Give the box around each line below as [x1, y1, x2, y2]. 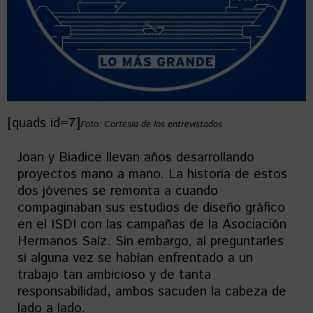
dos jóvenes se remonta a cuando [17, 182, 218, 201]
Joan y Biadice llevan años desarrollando [17, 148, 254, 168]
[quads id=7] [7, 114, 80, 133]
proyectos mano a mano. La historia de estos [17, 165, 287, 184]
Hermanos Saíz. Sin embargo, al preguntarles [17, 232, 284, 252]
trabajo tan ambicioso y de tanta [17, 265, 211, 285]
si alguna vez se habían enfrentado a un [17, 249, 253, 268]
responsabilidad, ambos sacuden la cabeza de [17, 282, 286, 302]
